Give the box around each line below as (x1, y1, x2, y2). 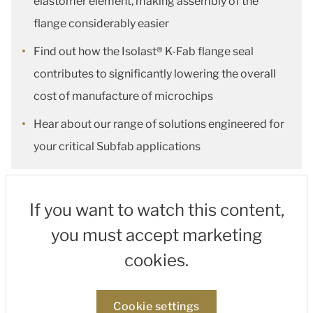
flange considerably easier (34, 17, 171, 30)
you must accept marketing (51, 225, 262, 245)
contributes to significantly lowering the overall (34, 67, 276, 80)
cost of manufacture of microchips (34, 89, 217, 103)
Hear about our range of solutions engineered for (34, 117, 284, 131)
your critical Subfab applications (34, 140, 203, 153)
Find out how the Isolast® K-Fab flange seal (34, 45, 254, 58)
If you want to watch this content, (29, 200, 284, 220)
